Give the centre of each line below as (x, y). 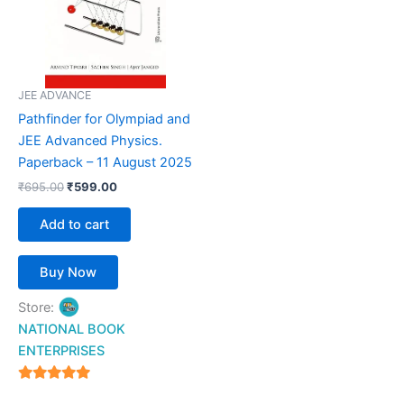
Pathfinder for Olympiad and (104, 119)
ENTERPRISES (61, 351)
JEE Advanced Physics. (90, 141)
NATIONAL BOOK (72, 330)
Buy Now (68, 272)
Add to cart (74, 225)
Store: (38, 308)
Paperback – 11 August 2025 (105, 163)
